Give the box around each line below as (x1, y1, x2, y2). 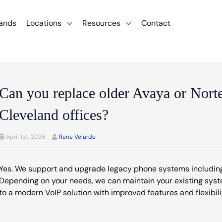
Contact (141, 18, 171, 29)
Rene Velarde (58, 132, 96, 141)
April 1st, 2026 (4, 132, 46, 141)
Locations (26, 18, 64, 29)
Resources (82, 18, 123, 29)
